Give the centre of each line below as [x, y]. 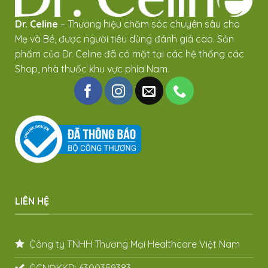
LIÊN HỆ [32, 201]
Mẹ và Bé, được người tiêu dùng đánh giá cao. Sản [124, 39]
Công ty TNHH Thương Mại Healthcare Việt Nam [135, 244]
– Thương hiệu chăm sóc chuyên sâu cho [150, 24]
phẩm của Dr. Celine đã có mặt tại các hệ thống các [130, 54]
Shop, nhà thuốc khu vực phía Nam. [92, 69]
